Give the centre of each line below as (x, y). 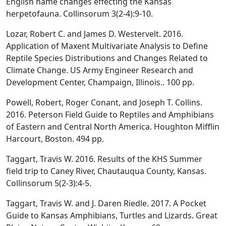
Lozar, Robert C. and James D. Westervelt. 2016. (95, 34)
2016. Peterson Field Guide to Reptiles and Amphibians (110, 114)
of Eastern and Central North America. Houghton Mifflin (113, 126)
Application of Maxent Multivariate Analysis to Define (107, 46)
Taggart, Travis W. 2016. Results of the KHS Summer (104, 159)
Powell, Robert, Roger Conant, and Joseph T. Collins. (104, 102)
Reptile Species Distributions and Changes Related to (107, 58)
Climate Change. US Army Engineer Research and (100, 70)
